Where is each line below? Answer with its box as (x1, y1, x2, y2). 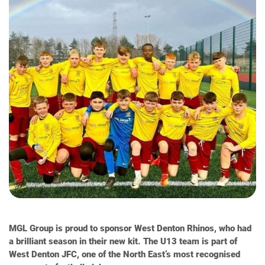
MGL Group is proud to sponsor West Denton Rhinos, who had (9, 223, 251, 234)
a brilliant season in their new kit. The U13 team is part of (9, 236, 237, 247)
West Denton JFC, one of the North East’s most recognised (9, 249, 240, 260)
